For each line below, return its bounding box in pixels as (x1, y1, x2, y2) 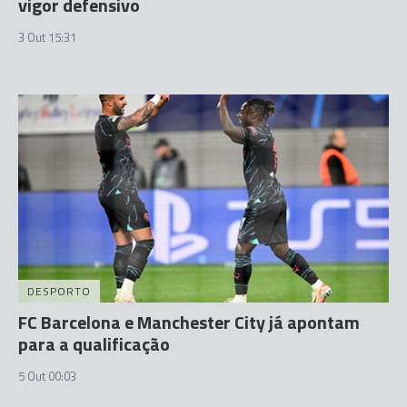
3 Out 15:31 (18, 27, 76, 46)
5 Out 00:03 (18, 367, 76, 385)
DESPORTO (27, 283, 91, 300)
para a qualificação (18, 330, 170, 358)
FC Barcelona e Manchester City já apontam (18, 308, 360, 336)
